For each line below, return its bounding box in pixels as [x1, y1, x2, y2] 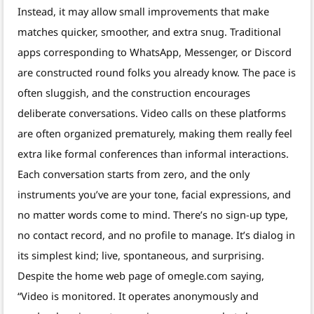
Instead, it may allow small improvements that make [18, 4, 269, 19]
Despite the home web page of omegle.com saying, [18, 268, 264, 283]
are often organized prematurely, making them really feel [18, 126, 292, 141]
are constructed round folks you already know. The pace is [18, 65, 296, 80]
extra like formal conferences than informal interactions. [18, 146, 289, 161]
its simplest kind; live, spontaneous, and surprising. [18, 248, 264, 263]
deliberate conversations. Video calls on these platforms [18, 106, 286, 121]
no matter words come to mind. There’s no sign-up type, [18, 207, 288, 222]
